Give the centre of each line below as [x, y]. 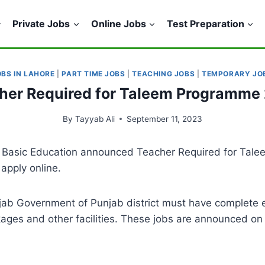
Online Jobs [118, 23]
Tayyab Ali [95, 119]
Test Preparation [205, 23]
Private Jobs [41, 23]
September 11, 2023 [164, 119]
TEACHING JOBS [164, 74]
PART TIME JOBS [93, 74]
